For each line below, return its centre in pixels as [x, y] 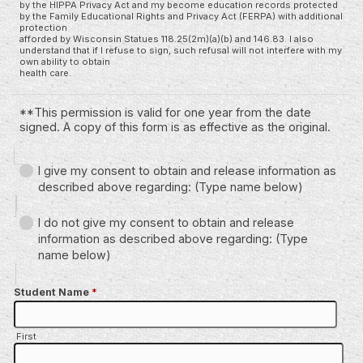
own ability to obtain [65, 61]
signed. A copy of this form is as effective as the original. [175, 126]
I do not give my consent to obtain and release [166, 223]
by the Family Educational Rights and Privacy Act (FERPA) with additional [181, 16]
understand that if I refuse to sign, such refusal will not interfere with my [181, 50]
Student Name [53, 293]
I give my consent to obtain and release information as [187, 170]
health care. [45, 73]
